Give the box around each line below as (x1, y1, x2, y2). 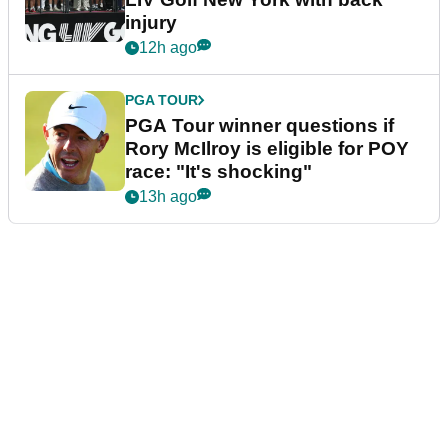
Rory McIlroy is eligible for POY (125, 138, 409, 160)
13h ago (139, 188, 197, 206)
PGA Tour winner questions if (125, 115, 394, 137)
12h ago (139, 39, 197, 57)
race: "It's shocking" (125, 161, 312, 183)
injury (125, 12, 177, 34)
